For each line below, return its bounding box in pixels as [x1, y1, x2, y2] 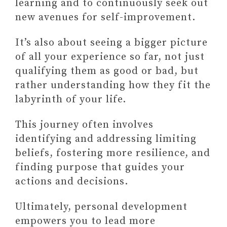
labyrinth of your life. [15, 93, 126, 106]
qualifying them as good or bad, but [15, 65, 199, 78]
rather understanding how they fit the [15, 79, 211, 92]
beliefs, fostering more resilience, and [15, 147, 210, 160]
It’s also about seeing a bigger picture [15, 36, 208, 50]
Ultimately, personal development [15, 201, 187, 214]
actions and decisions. [15, 175, 128, 188]
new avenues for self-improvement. [15, 11, 196, 24]
